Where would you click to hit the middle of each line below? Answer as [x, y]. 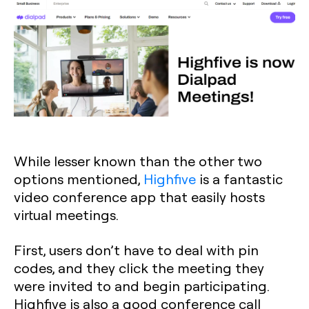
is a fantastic [239, 179]
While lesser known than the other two [138, 161]
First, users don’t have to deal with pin [136, 250]
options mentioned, [79, 179]
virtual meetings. [66, 215]
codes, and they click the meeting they [139, 268]
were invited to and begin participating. [141, 286]
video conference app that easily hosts [139, 197]
